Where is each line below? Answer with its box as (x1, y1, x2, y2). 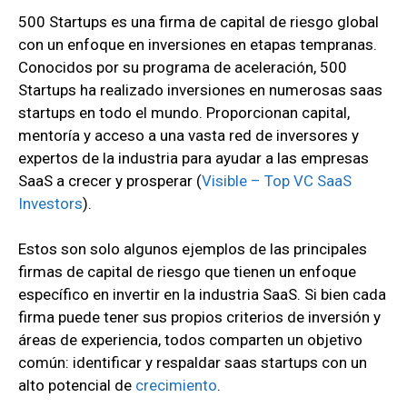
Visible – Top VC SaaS (202, 171, 352, 190)
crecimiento (135, 376, 217, 395)
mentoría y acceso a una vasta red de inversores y (18, 125, 359, 144)
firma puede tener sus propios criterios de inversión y (18, 308, 381, 327)
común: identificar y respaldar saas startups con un (18, 353, 367, 372)
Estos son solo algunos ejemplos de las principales (18, 240, 367, 259)
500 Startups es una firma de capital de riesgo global (18, 12, 379, 31)
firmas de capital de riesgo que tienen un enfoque (18, 263, 356, 282)
